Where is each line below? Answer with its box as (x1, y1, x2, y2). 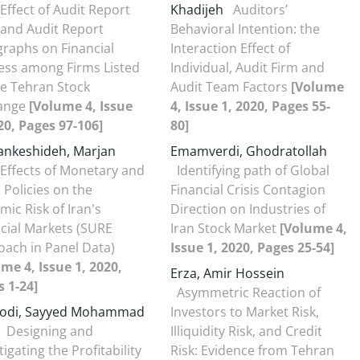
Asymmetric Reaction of (177, 284, 321, 301)
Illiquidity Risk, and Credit (170, 322, 322, 340)
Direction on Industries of (170, 200, 325, 218)
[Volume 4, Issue (29, 97, 133, 115)
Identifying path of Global (177, 162, 329, 179)
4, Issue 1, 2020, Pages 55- (170, 97, 330, 115)
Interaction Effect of (170, 39, 290, 57)
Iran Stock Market (170, 219, 280, 237)
